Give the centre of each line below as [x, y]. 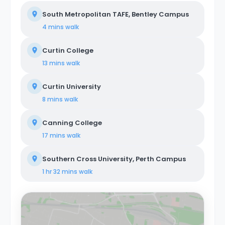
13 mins [53, 63]
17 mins [54, 135]
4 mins [53, 27]
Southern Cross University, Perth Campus [114, 159]
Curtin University [72, 86]
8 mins [52, 99]
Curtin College [68, 50]
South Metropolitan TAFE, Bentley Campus [116, 14]
